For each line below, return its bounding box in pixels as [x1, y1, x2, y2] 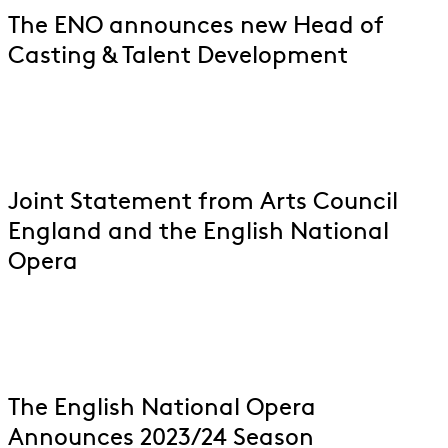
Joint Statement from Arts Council [8, 191, 398, 215]
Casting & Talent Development [8, 45, 348, 69]
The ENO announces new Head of [8, 15, 384, 39]
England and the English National [8, 221, 389, 245]
